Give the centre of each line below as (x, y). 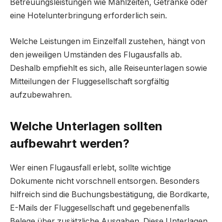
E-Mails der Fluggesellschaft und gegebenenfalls (100, 208)
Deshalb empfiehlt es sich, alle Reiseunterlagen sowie (109, 68)
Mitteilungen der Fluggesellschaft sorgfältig (89, 81)
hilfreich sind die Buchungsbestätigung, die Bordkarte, (110, 195)
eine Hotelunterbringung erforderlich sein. (88, 16)
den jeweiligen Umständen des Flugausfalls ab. (96, 55)
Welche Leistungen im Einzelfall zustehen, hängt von (108, 41)
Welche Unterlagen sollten (86, 126)
